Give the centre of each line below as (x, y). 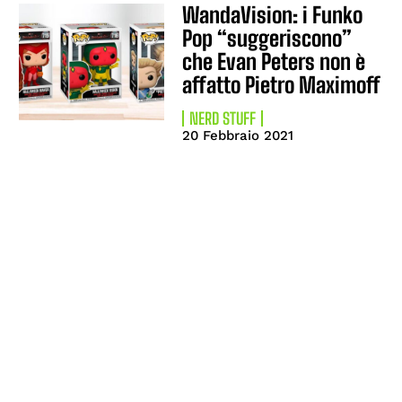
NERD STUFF (223, 118)
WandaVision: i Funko (273, 15)
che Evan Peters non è (274, 61)
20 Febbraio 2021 (238, 135)
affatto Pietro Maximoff (282, 85)
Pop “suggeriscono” (267, 38)
